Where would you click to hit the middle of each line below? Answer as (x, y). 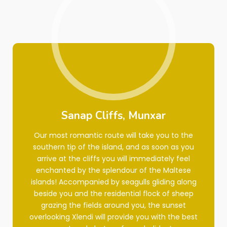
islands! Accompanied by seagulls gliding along (113, 182)
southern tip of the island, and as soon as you (113, 147)
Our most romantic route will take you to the (113, 135)
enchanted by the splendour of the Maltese (113, 170)
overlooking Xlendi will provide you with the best (113, 217)
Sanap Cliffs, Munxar (113, 116)
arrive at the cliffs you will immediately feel (113, 159)
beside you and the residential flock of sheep (113, 194)
